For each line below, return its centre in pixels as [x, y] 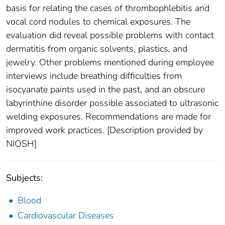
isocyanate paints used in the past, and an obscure [105, 90]
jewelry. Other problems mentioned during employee [110, 63]
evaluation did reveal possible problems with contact [110, 35]
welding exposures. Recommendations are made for [108, 117]
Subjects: [24, 178]
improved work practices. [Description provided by [104, 130]
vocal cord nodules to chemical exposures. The [98, 22]
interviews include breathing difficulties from [94, 76]
